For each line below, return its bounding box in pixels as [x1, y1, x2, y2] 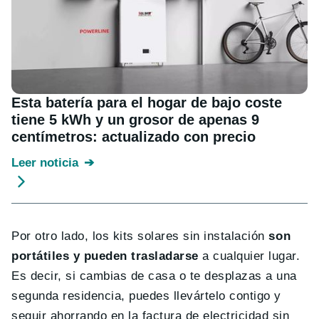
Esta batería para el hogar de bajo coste [11, 95, 282, 111]
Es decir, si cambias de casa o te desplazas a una [11, 269, 297, 283]
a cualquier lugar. [198, 249, 300, 263]
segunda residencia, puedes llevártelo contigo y [11, 289, 281, 303]
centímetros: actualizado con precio [11, 129, 256, 145]
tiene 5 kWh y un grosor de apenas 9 [11, 112, 259, 128]
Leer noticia [11, 156, 78, 170]
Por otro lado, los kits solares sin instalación [11, 229, 269, 244]
